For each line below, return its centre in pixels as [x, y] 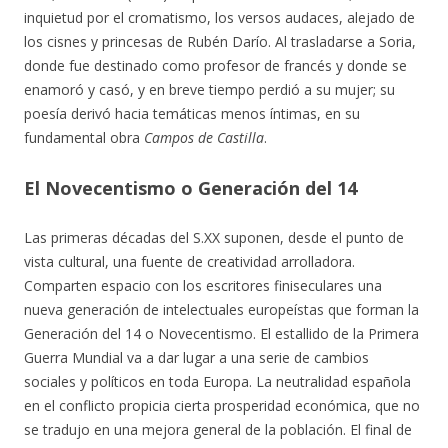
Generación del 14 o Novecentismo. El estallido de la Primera [221, 333]
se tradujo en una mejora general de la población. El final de [218, 429]
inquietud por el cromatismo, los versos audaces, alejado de [219, 17]
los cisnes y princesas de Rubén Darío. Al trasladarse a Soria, [220, 41]
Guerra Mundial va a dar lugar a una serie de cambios [196, 357]
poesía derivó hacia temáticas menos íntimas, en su [192, 113]
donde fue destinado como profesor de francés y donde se [215, 65]
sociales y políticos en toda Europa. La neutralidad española [217, 381]
